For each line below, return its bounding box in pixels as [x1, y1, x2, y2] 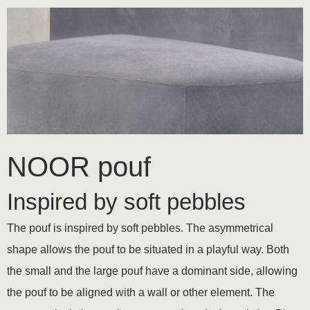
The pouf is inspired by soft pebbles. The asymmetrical [7, 222, 273, 235]
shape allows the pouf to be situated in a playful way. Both [7, 244, 289, 256]
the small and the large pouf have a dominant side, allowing [7, 265, 298, 277]
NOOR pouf [7, 152, 151, 183]
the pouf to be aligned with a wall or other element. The [7, 286, 275, 299]
